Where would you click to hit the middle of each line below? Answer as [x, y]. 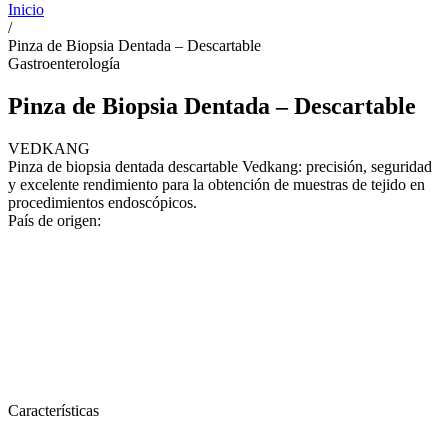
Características [53, 410]
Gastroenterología [64, 64]
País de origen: [54, 220]
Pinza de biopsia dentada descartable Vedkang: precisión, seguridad [220, 166]
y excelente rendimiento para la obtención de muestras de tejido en [216, 184]
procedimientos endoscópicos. [102, 202]
